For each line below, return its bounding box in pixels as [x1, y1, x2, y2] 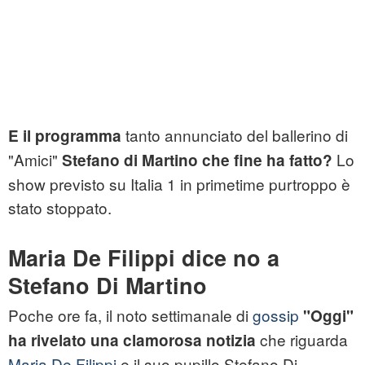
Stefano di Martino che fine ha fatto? [62, 149, 332, 172]
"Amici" [8, 148, 62, 171]
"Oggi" [303, 305, 354, 328]
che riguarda [256, 328, 348, 351]
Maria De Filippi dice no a [8, 242, 279, 274]
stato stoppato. [8, 196, 112, 219]
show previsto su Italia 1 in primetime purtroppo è [8, 173, 350, 196]
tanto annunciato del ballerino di [121, 124, 348, 147]
